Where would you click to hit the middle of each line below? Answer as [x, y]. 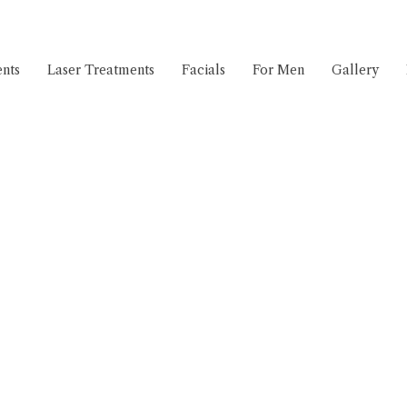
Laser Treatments [101, 70]
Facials [203, 70]
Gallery [355, 70]
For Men [278, 70]
